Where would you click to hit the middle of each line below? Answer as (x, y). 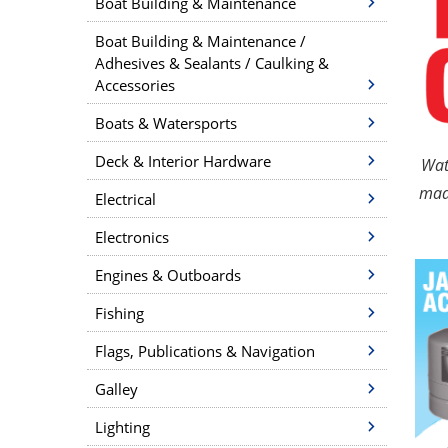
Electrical (125, 199)
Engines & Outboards (168, 275)
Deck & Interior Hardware (183, 161)
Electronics (132, 237)
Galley (116, 389)
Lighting (122, 427)
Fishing (119, 313)
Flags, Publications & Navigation (205, 351)
